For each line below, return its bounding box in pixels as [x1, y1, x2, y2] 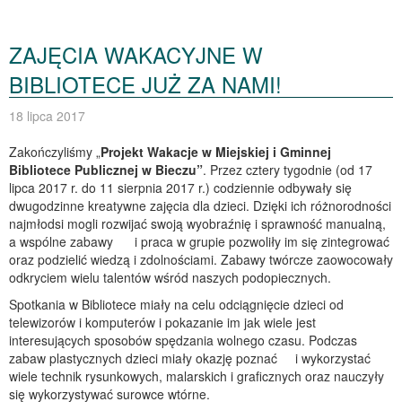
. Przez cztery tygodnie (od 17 [203, 161, 372, 179]
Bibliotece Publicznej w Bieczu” [9, 161, 203, 179]
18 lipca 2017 [9, 107, 85, 126]
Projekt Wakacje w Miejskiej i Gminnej [100, 143, 331, 162]
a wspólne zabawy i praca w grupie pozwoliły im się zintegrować [9, 232, 389, 251]
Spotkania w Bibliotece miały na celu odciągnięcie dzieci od [9, 295, 344, 314]
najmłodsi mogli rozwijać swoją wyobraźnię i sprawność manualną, [9, 214, 386, 233]
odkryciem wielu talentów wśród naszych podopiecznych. [9, 268, 331, 287]
